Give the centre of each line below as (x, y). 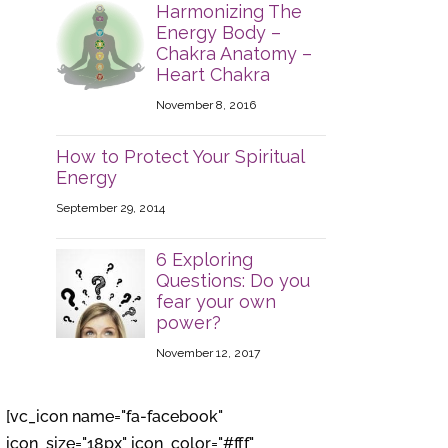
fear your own (215, 302)
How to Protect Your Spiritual (179, 157)
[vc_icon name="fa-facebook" (114, 417)
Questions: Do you (232, 281)
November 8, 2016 (205, 105)
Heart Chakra (212, 75)
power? (188, 323)
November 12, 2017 (207, 353)
